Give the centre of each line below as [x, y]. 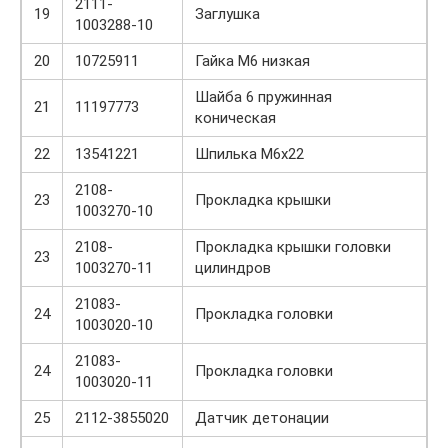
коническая [235, 117]
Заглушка [227, 13]
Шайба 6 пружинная [263, 96]
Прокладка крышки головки [293, 246]
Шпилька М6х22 [249, 153]
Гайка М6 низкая [252, 60]
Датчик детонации [262, 417]
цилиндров [233, 267]
